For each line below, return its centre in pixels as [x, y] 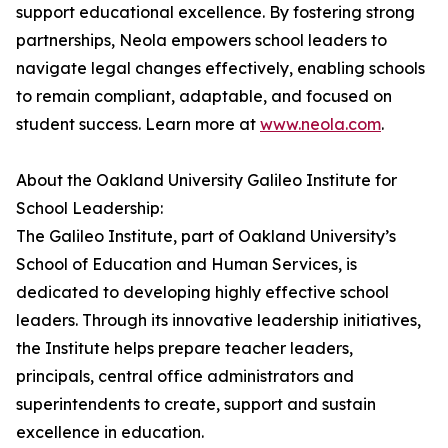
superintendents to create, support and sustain [196, 404]
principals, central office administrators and [185, 376]
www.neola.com [320, 124]
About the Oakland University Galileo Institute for [206, 180]
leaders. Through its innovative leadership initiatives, [218, 320]
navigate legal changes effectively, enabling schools [220, 68]
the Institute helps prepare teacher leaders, [184, 348]
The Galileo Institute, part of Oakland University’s [206, 236]
